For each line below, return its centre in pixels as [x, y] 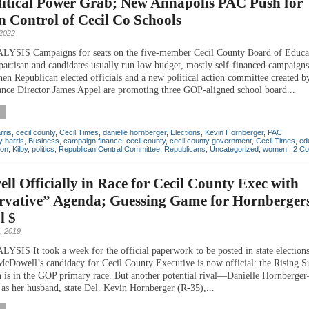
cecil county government [211, 140]
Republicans [185, 149]
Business [44, 140]
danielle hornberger [134, 132]
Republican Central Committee [109, 149]
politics [43, 149]
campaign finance [93, 140]
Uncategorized [234, 149]
